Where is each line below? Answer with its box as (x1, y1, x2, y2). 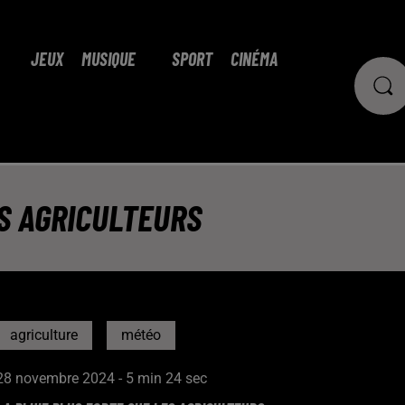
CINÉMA (231, 48, 278, 70)
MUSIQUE (81, 48, 136, 70)
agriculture (9, 326, 78, 344)
